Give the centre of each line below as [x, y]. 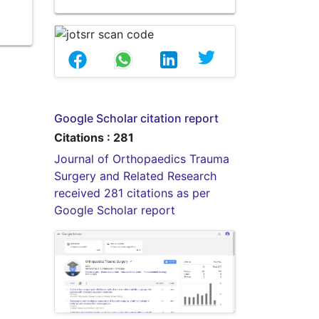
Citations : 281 [94, 137]
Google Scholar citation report [136, 118]
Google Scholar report [115, 210]
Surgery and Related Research [135, 176]
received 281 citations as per [132, 193]
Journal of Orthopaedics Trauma [142, 158]
